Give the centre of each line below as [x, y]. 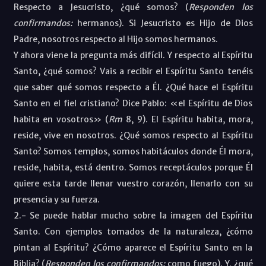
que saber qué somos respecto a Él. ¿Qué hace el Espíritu [133, 87]
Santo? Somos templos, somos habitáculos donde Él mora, [133, 151]
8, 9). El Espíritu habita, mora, [188, 119]
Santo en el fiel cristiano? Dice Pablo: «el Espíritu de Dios [133, 103]
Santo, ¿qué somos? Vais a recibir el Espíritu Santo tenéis [133, 71]
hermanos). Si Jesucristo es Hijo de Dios [165, 23]
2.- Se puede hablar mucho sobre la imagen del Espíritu [133, 215]
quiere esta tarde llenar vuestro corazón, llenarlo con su [133, 183]
